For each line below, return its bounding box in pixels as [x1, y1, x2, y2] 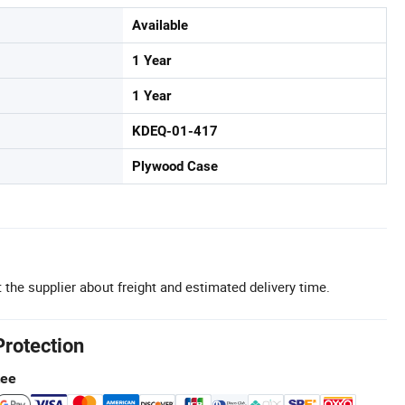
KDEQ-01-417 [132, 122, 218, 139]
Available [132, 16, 188, 33]
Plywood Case [132, 157, 218, 174]
